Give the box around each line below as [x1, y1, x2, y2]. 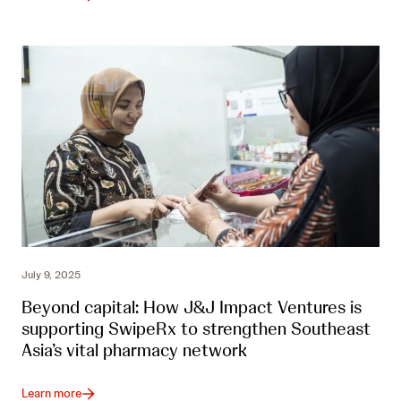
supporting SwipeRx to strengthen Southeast [21, 317, 371, 341]
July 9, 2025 [21, 268, 81, 283]
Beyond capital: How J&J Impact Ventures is [21, 295, 362, 320]
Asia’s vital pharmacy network [21, 338, 247, 363]
